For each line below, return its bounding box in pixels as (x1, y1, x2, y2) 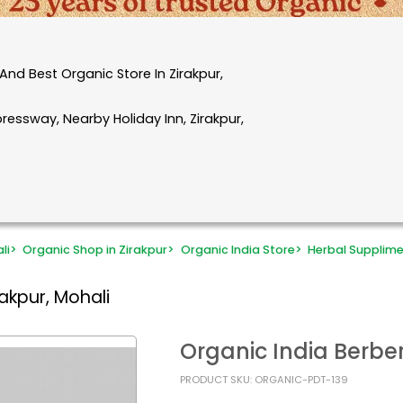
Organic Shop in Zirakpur (22, 242, 168, 258)
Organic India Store (180, 242, 295, 258)
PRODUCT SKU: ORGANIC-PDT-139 (180, 372, 348, 387)
